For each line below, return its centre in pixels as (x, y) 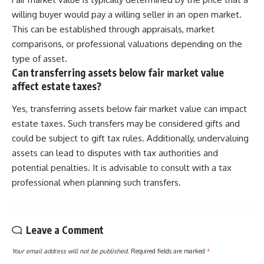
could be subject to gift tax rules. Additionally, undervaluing (130, 138)
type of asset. (39, 59)
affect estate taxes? (57, 86)
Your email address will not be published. (70, 250)
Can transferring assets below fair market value (118, 73)
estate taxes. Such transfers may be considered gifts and (126, 123)
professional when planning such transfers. (96, 182)
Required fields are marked (169, 250)
